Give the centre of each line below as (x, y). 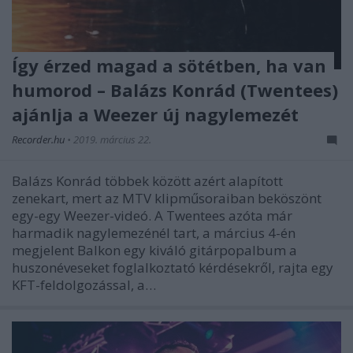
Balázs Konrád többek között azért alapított (147, 181)
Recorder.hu (39, 140)
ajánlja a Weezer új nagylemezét (155, 115)
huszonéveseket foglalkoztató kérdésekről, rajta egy (173, 268)
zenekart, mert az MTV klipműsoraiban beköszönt (167, 199)
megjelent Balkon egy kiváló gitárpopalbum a (154, 251)
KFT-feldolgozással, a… (84, 285)
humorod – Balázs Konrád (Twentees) (175, 90)
